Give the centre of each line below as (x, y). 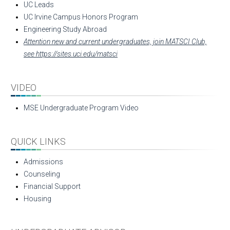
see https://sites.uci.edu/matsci (71, 54)
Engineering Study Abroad (65, 29)
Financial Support (52, 186)
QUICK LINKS (38, 141)
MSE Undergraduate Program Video (81, 108)
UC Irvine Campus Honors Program (81, 17)
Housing (37, 199)
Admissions (43, 162)
